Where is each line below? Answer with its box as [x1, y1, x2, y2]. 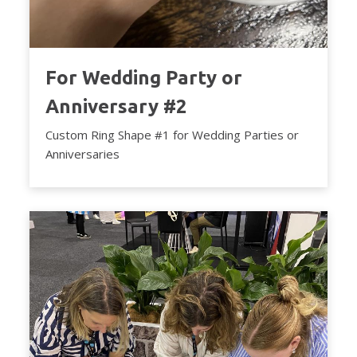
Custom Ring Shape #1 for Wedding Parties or [45, 127, 300, 143]
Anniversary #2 [45, 96, 188, 118]
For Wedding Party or [45, 67, 243, 89]
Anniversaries [45, 146, 120, 163]
